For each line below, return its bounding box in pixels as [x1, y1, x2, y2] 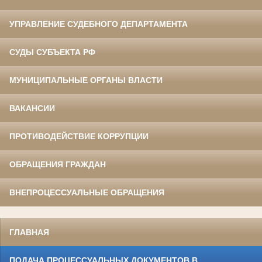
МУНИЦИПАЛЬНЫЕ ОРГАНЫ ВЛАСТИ [9, 75, 163, 85]
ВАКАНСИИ [9, 103, 55, 113]
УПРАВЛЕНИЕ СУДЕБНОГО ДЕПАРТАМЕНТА [9, 19, 188, 29]
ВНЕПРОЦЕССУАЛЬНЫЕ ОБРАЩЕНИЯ [9, 187, 164, 197]
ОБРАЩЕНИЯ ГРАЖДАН [9, 159, 106, 169]
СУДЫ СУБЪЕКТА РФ [9, 47, 95, 57]
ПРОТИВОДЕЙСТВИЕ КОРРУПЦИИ [9, 131, 149, 141]
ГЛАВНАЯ [9, 227, 49, 237]
